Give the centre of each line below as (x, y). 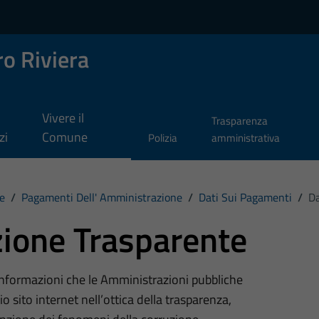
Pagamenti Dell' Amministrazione (101, 197)
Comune (64, 137)
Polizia (163, 138)
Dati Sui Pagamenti (245, 197)
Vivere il (63, 118)
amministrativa (245, 138)
